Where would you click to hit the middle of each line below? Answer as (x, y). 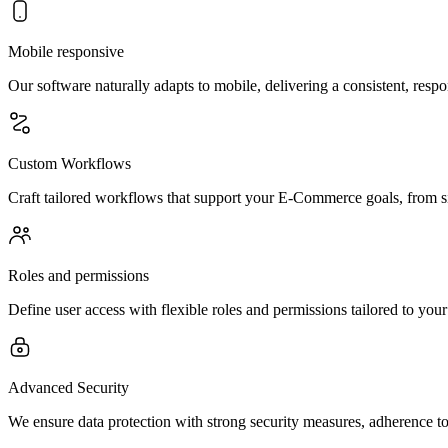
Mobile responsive (66, 51)
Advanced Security (68, 387)
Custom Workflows (69, 163)
